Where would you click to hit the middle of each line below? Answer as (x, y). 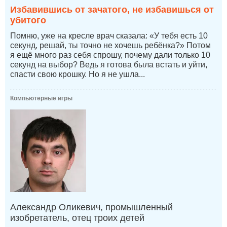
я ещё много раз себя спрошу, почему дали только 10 (110, 55)
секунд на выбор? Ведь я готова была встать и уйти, (109, 65)
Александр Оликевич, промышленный (91, 207)
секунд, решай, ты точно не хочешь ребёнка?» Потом (110, 46)
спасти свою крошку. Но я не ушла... (78, 74)
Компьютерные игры (41, 99)
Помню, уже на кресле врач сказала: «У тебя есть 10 (109, 36)
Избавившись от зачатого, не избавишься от (112, 10)
